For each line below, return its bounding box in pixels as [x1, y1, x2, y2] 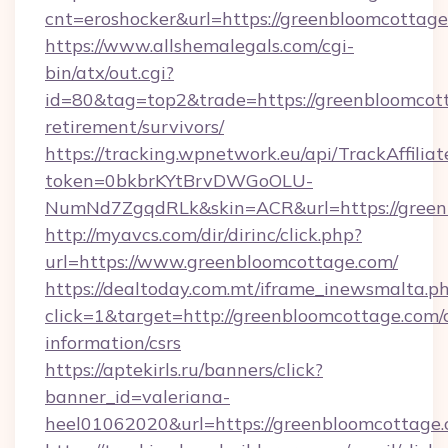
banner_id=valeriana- [45, 385, 230, 408]
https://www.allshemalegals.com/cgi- [45, 34, 354, 57]
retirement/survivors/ [45, 115, 224, 138]
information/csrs [45, 331, 181, 354]
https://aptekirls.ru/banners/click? [45, 358, 323, 381]
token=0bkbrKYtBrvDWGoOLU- [45, 169, 313, 192]
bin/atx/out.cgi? [45, 61, 174, 84]
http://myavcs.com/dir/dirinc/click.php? [45, 223, 362, 246]
